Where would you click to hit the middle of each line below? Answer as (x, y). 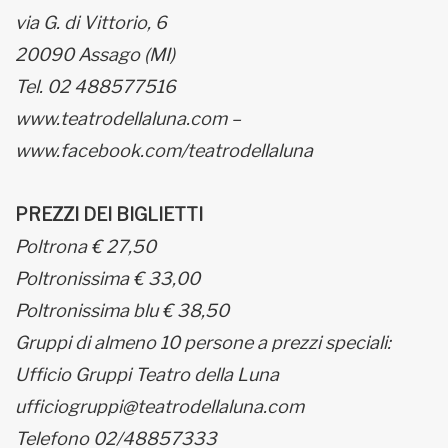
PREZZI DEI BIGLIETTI (109, 214)
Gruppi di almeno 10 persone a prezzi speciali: (203, 342)
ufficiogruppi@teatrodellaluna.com (159, 406)
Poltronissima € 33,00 (107, 278)
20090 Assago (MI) (95, 54)
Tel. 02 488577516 (95, 86)
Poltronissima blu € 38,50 (122, 310)
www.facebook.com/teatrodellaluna (166, 150)
